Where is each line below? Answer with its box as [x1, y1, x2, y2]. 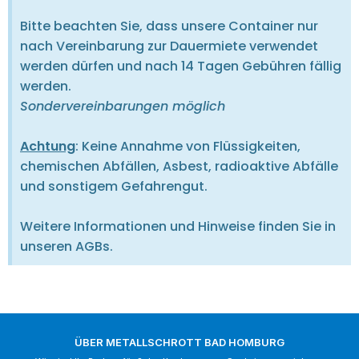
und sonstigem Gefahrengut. [20, 176, 208, 196]
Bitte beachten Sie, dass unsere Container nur [20, 16, 318, 35]
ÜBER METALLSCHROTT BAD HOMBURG [75, 335, 284, 349]
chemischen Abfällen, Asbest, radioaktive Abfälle [20, 156, 338, 175]
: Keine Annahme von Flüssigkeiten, [75, 136, 301, 155]
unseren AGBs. [20, 236, 113, 256]
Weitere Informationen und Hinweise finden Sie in [20, 216, 336, 236]
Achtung [20, 136, 75, 155]
